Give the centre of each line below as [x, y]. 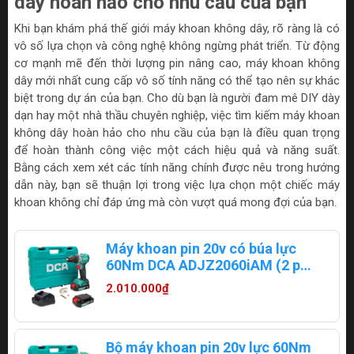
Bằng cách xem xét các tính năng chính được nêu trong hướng [177, 168]
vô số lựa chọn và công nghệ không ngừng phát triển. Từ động [177, 46]
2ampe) [130, 282]
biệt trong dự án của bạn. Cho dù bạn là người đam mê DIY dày [177, 98]
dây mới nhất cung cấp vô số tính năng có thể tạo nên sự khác [177, 81]
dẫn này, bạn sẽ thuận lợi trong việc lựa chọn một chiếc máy [177, 185]
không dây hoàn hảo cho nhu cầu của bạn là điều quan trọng [177, 133]
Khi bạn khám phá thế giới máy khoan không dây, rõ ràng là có [177, 29]
